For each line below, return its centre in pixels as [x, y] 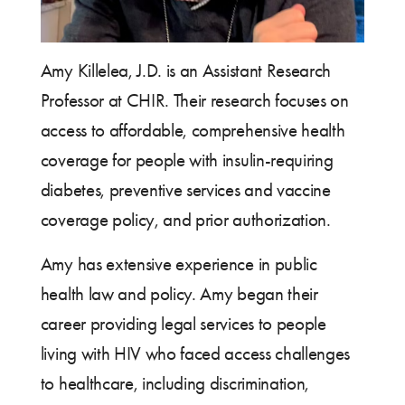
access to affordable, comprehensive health [193, 131]
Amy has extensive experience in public [179, 264]
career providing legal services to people [183, 324]
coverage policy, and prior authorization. [188, 220]
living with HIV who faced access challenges [195, 354]
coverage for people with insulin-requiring [187, 160]
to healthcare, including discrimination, [174, 384]
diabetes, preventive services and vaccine [185, 190]
